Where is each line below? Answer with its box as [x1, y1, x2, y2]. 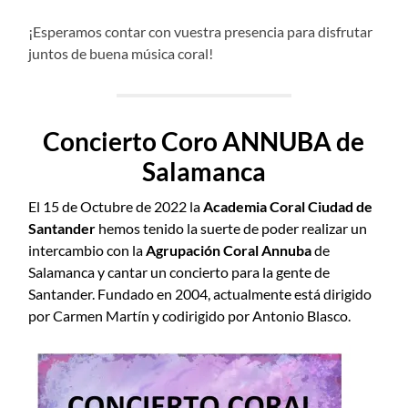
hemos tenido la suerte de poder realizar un [96, 219, 368, 238]
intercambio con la [28, 241, 147, 260]
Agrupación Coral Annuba [146, 241, 312, 260]
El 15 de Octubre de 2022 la [28, 198, 201, 216]
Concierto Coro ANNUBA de [43, 126, 365, 158]
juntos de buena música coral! [28, 45, 214, 63]
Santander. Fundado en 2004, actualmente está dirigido [28, 285, 372, 303]
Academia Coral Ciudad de [200, 198, 373, 216]
